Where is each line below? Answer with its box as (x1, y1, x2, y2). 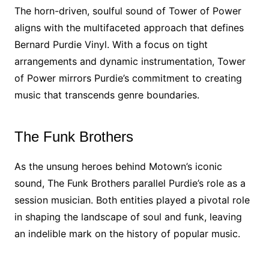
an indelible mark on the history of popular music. (14, 228, 240, 240)
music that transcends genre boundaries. (14, 89, 199, 101)
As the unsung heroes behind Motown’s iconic (14, 160, 222, 172)
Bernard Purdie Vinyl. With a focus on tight (14, 38, 208, 50)
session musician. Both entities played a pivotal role (14, 194, 250, 206)
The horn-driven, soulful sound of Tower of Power (14, 5, 241, 17)
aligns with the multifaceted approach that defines (14, 22, 244, 34)
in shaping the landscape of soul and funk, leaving (14, 211, 242, 223)
